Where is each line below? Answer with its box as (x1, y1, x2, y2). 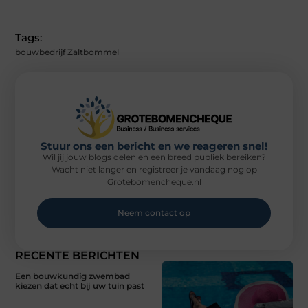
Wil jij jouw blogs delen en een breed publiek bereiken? (42, 152, 266, 163)
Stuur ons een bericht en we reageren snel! (41, 140, 267, 153)
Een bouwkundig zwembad (15, 271, 131, 282)
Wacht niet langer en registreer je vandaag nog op (51, 164, 257, 175)
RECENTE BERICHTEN (15, 249, 140, 263)
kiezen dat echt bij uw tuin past (15, 280, 145, 291)
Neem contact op (118, 208, 190, 219)
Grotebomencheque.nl (107, 177, 201, 188)
